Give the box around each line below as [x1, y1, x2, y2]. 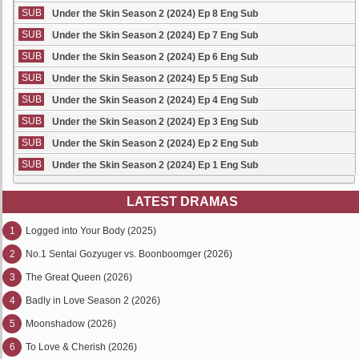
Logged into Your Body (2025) [26, 225, 156, 236]
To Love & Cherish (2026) [26, 341, 137, 353]
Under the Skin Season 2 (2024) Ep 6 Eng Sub [52, 51, 258, 63]
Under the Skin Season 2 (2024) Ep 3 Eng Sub [52, 116, 258, 127]
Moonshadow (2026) [26, 318, 116, 329]
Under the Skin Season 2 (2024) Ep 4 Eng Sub [52, 95, 258, 106]
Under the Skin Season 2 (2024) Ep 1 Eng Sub [52, 159, 258, 171]
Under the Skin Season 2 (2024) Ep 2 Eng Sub [52, 138, 258, 149]
